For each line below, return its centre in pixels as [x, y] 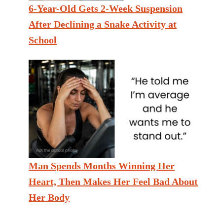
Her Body [49, 198]
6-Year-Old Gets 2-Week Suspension [106, 9]
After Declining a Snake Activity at [103, 24]
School [43, 40]
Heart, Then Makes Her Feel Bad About [113, 182]
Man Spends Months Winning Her [102, 166]
